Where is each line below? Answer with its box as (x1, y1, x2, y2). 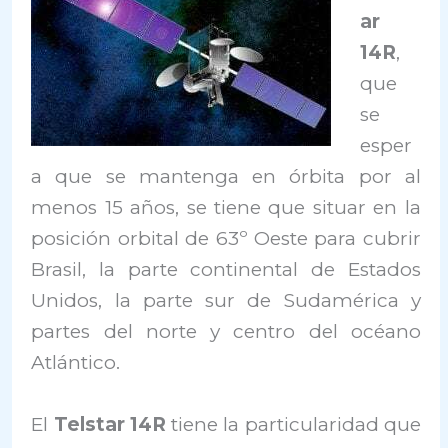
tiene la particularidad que (165, 412, 421, 436)
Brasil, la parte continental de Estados (31, 258, 421, 282)
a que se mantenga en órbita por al (31, 165, 421, 189)
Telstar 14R (53, 412, 166, 436)
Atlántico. (31, 351, 121, 375)
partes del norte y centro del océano (31, 320, 421, 344)
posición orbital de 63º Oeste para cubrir (31, 227, 421, 251)
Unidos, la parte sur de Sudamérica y (31, 289, 421, 313)
